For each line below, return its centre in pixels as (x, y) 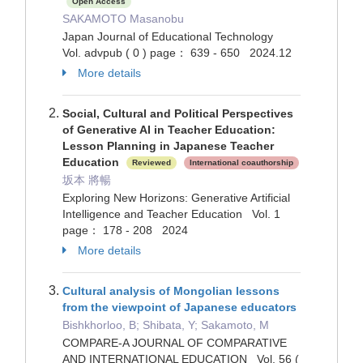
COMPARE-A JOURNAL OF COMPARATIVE (175, 343)
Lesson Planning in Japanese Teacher (168, 146)
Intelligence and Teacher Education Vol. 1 (175, 214)
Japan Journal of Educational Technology (171, 36)
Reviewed (152, 163)
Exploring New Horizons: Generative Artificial (176, 198)
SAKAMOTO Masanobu (123, 19)
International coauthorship (241, 163)
